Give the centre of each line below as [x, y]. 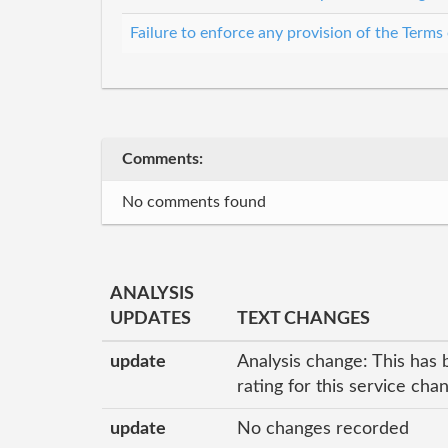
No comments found [194, 202]
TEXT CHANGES [303, 319]
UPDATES [150, 319]
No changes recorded [323, 429]
